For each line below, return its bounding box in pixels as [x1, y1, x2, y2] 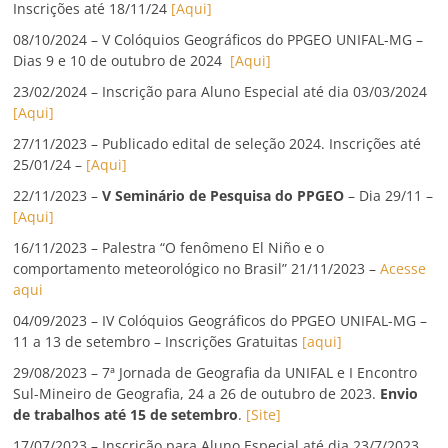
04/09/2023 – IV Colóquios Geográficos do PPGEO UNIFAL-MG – [13, 311, 428, 331]
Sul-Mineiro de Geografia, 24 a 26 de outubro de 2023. [13, 384, 381, 404]
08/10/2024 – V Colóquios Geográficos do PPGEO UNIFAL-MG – [13, 30, 424, 50]
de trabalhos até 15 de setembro [13, 405, 239, 425]
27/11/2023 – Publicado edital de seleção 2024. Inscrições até [13, 134, 422, 154]
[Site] [242, 405, 282, 425]
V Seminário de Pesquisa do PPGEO [102, 186, 345, 206]
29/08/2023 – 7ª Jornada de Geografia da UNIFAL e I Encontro [13, 363, 418, 383]
